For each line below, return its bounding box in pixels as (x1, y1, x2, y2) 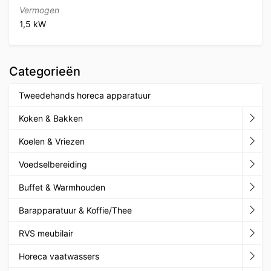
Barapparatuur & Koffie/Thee (19, 204, 132, 215)
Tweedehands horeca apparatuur (19, 90, 151, 100)
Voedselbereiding (19, 158, 87, 169)
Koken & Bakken (19, 113, 83, 123)
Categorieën (9, 64, 80, 79)
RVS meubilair (19, 227, 73, 238)
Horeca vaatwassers (19, 250, 99, 261)
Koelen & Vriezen (19, 135, 85, 146)
